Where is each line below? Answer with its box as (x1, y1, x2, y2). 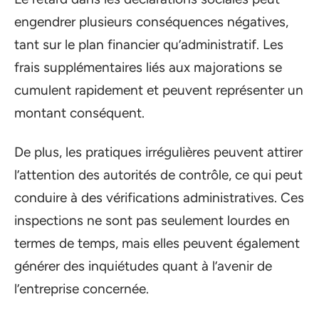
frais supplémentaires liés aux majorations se (14, 59, 282, 75)
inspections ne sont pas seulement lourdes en (14, 211, 290, 229)
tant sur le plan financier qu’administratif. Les (14, 36, 283, 53)
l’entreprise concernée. (14, 280, 149, 297)
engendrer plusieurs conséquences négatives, (14, 14, 288, 30)
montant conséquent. (14, 105, 145, 121)
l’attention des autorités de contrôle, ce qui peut (14, 166, 303, 183)
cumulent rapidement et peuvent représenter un (14, 82, 303, 98)
